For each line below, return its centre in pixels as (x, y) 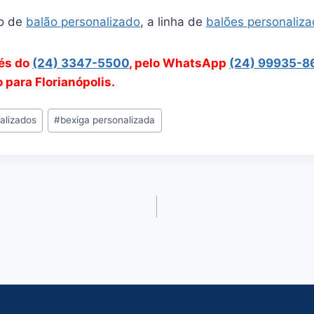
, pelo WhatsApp (179, 63)
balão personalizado (83, 22)
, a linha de (173, 22)
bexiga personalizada (108, 120)
